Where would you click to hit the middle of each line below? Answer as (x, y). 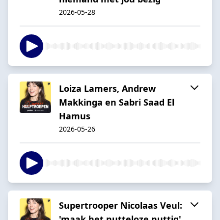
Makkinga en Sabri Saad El (117, 102)
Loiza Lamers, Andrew (107, 88)
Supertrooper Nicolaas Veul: (121, 205)
